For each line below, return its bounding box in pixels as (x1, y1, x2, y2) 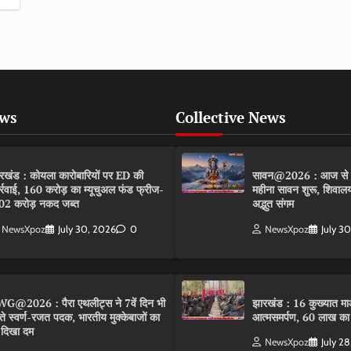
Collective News (175, 107, 286, 128)
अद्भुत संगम (252, 196, 294, 212)
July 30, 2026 (58, 223, 116, 235)
